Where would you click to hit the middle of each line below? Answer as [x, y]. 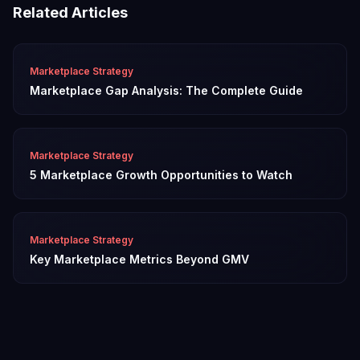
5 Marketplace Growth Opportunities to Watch [161, 175]
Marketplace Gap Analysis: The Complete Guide [166, 90]
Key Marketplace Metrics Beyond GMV [139, 259]
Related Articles [70, 12]
